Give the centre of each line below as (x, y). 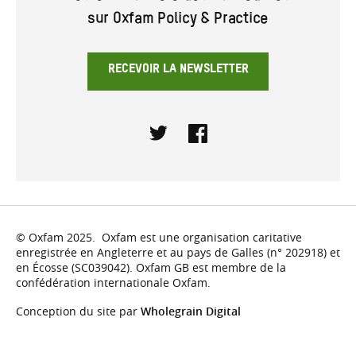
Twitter (179, 151)
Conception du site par (78, 311)
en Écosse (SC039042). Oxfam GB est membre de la (151, 268)
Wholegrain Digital (191, 311)
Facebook (225, 151)
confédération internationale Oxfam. (113, 283)
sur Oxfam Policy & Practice (178, 21)
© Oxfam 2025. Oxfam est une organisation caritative (159, 238)
